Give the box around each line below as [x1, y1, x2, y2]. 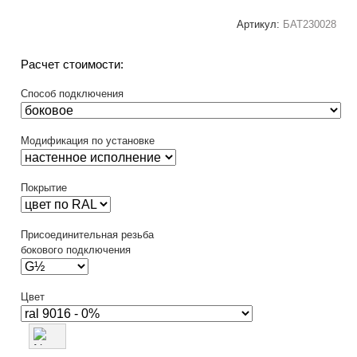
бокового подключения [21, 244, 131, 256]
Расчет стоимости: [21, 57, 124, 71]
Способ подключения [21, 88, 124, 100]
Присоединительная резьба [21, 229, 155, 241]
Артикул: [236, 18, 283, 30]
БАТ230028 [282, 18, 336, 30]
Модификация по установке [21, 135, 155, 147]
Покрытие [21, 182, 68, 194]
